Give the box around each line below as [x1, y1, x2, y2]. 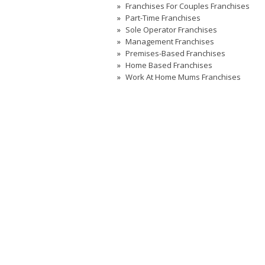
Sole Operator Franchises [125, 24, 217, 35]
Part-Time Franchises [125, 12, 201, 23]
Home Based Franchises [125, 60, 212, 70]
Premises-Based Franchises [125, 48, 225, 59]
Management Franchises [125, 36, 214, 47]
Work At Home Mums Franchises [125, 72, 241, 82]
